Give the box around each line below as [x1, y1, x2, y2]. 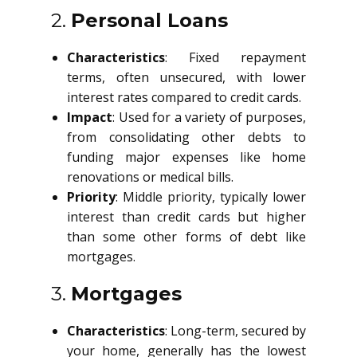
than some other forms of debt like [67, 228, 306, 245]
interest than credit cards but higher [67, 208, 306, 226]
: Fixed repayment [165, 49, 306, 66]
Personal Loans [71, 9, 228, 32]
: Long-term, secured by [165, 322, 306, 339]
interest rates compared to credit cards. [67, 88, 301, 106]
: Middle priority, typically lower [116, 188, 306, 206]
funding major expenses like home [67, 148, 306, 166]
